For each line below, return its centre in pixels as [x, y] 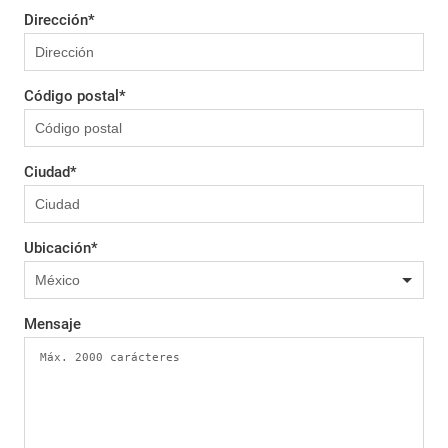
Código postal [71, 96]
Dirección [56, 20]
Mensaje [52, 324]
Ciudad [47, 172]
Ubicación [57, 248]
